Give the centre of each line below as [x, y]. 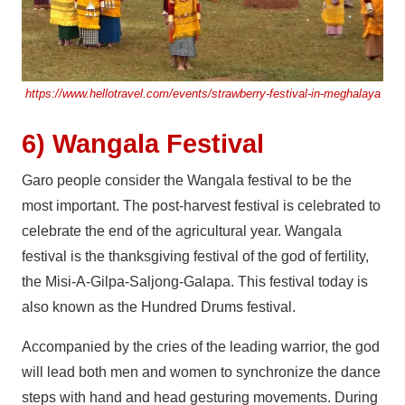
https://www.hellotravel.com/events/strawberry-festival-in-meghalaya [202, 94]
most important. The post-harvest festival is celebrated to [201, 206]
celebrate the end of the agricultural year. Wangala [182, 231]
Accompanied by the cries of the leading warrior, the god [201, 347]
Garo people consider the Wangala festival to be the [187, 181]
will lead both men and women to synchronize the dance [201, 372]
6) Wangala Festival [143, 144]
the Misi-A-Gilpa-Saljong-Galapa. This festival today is [195, 282]
